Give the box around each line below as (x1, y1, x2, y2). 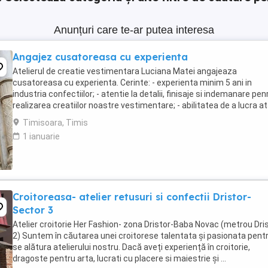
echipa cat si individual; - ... (13, 112, 112, 121)
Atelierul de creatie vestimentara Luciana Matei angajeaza (13, 66, 237, 76)
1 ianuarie (23, 132, 60, 141)
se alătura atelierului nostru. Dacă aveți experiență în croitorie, (13, 242, 250, 252)
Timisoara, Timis (23, 118, 88, 127)
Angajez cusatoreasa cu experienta (13, 51, 188, 63)
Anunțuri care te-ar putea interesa (54, 24, 214, 36)
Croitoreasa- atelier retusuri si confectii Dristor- (13, 191, 251, 203)
